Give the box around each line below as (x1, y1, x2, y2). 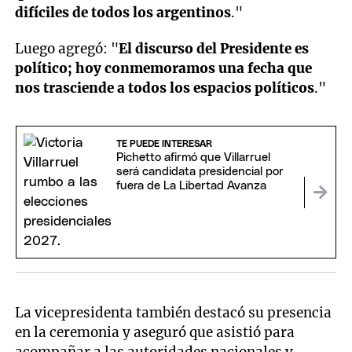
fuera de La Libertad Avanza (115, 179, 266, 192)
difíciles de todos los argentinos (15, 3, 232, 21)
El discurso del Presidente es (119, 40, 310, 58)
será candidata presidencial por (115, 165, 284, 178)
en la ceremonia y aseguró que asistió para (15, 324, 295, 342)
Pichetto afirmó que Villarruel (115, 151, 270, 163)
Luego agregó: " (15, 40, 119, 58)
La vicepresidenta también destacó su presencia (15, 304, 332, 322)
